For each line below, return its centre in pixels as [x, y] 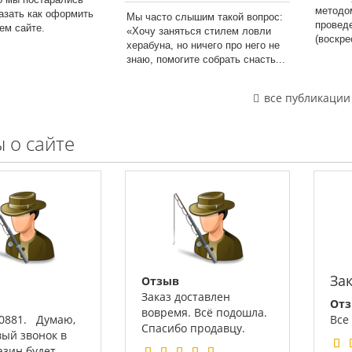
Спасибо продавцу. [193, 328]
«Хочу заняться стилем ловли [199, 31]
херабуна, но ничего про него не [203, 45]
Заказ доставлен [186, 297]
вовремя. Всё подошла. [204, 312]
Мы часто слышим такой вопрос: [205, 17]
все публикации [306, 98]
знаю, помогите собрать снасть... [206, 59]
